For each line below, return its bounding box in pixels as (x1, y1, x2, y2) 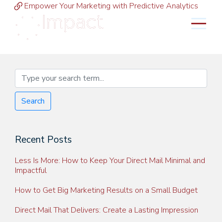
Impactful (15, 165, 47, 176)
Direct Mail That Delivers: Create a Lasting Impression (15, 205, 198, 216)
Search (21, 96, 45, 107)
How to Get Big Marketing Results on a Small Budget (15, 185, 198, 196)
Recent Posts (15, 133, 72, 147)
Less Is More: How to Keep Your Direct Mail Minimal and (15, 155, 205, 166)
